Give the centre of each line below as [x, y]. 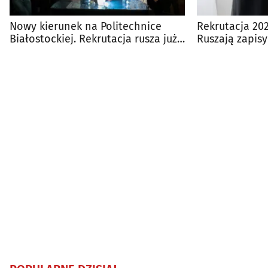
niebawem [35, 52]
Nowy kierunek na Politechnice [86, 27]
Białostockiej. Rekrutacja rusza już [93, 39]
